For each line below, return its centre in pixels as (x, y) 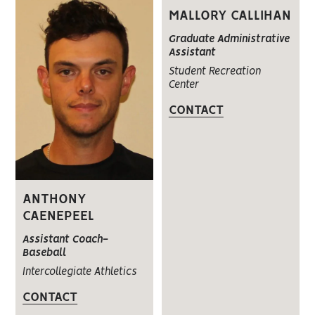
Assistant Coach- (66, 239)
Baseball (45, 253)
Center (184, 85)
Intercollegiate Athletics (80, 272)
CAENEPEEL (59, 216)
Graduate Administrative (229, 39)
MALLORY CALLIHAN (230, 16)
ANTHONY (55, 199)
